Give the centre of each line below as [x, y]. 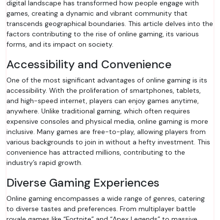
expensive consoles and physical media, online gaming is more [107, 121]
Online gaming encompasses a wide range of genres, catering [106, 198]
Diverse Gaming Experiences [83, 183]
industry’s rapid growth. [44, 163]
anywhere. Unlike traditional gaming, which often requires [98, 111]
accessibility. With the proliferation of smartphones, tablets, [104, 90]
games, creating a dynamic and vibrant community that [97, 13]
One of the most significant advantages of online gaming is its [107, 80]
